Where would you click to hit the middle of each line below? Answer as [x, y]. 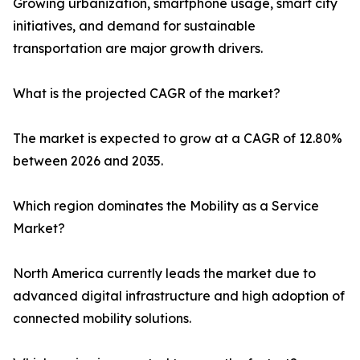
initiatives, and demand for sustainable [134, 26]
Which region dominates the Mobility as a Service [166, 206]
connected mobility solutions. [102, 319]
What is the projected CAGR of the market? [147, 94]
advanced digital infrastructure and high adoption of [179, 296]
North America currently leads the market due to [164, 274]
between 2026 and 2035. [88, 161]
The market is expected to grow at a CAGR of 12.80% [178, 139]
